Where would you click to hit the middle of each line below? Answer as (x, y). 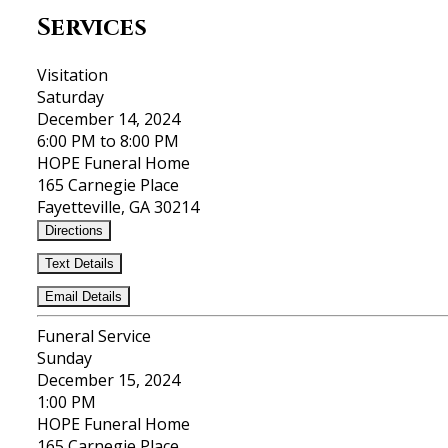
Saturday (70, 97)
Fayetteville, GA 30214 (118, 207)
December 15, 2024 (108, 380)
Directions (74, 231)
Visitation (72, 75)
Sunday (64, 358)
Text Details (79, 264)
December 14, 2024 (108, 119)
